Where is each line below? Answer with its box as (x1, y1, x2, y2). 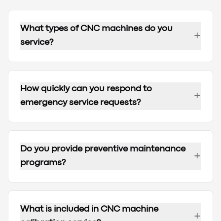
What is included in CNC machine (20, 206, 158, 214)
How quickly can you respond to (20, 85, 152, 93)
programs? (20, 159, 66, 167)
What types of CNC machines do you (20, 25, 173, 33)
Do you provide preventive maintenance (20, 146, 185, 153)
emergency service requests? (20, 99, 141, 107)
